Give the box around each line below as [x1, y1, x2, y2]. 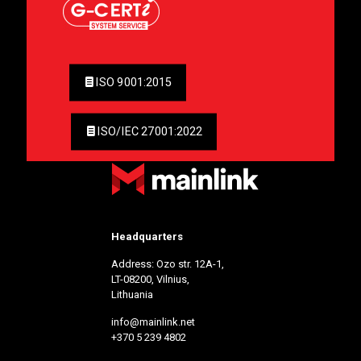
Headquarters [111, 230, 183, 243]
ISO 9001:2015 [95, 75, 172, 89]
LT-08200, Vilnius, [111, 272, 189, 285]
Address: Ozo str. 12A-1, [111, 257, 224, 270]
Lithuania [111, 288, 153, 301]
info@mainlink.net [111, 315, 195, 328]
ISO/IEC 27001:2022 [97, 124, 202, 139]
